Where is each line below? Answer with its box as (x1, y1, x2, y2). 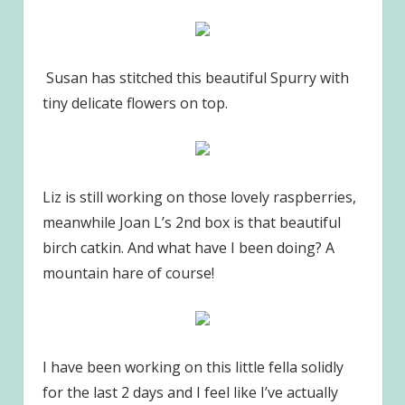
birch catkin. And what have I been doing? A (42, 238, 334, 259)
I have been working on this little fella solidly (42, 357, 344, 378)
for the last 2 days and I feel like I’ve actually (42, 382, 338, 403)
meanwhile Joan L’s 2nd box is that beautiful (42, 212, 341, 233)
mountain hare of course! (42, 263, 214, 284)
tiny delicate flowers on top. (42, 93, 228, 114)
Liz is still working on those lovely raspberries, (42, 187, 356, 208)
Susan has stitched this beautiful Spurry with (42, 68, 349, 89)
